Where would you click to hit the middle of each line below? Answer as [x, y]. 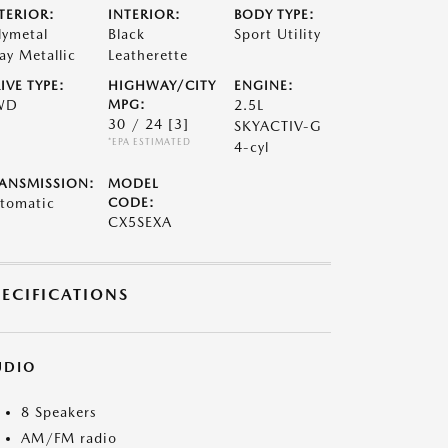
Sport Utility [278, 34]
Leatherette [147, 55]
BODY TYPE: [275, 14]
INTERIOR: [144, 14]
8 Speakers [59, 412]
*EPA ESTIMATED [149, 141]
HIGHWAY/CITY [161, 85]
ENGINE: [264, 85]
